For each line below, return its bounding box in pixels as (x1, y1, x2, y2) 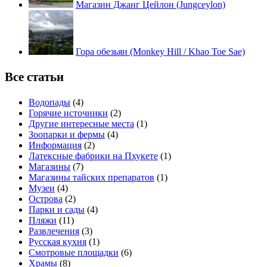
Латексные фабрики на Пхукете (29, 150, 158, 161)
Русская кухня (29, 236, 86, 247)
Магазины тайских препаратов (29, 172, 154, 182)
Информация (29, 139, 82, 150)
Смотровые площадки (29, 247, 119, 257)
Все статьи (5, 69, 64, 84)
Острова (29, 193, 63, 204)
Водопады (29, 97, 70, 107)
